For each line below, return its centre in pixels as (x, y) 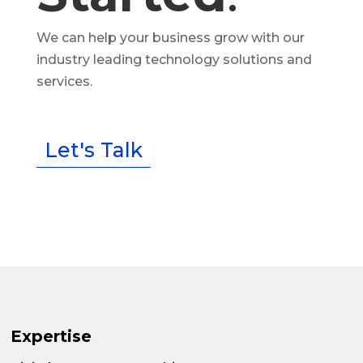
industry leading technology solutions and (174, 60)
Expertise (51, 336)
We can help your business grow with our (170, 38)
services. (64, 82)
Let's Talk (93, 150)
